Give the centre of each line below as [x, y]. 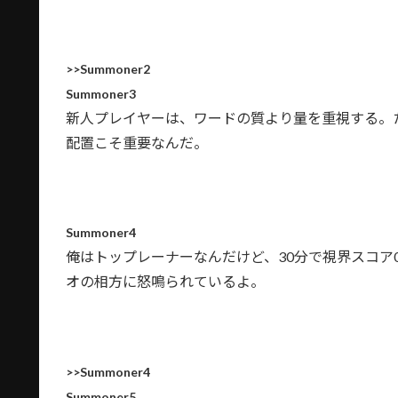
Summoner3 [101, 93]
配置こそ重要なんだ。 [137, 142]
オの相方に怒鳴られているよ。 [165, 282]
